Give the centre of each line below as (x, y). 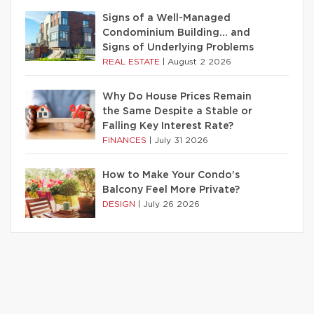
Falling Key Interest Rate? (168, 127)
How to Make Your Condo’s (171, 176)
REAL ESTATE (132, 62)
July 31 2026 (181, 141)
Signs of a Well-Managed (166, 19)
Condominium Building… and (176, 33)
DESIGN (120, 204)
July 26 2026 (171, 204)
